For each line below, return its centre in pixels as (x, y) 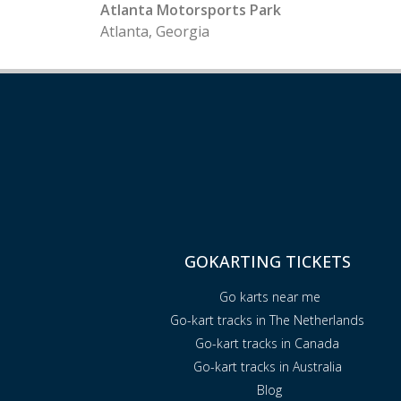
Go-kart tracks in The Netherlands (268, 320)
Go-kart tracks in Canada (268, 344)
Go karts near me (269, 297)
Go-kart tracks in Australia (267, 367)
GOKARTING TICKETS (267, 262)
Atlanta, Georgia (155, 32)
